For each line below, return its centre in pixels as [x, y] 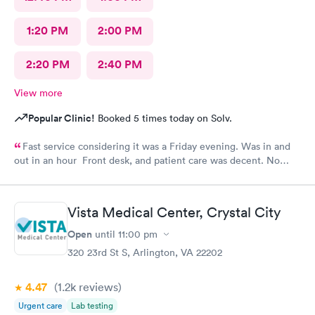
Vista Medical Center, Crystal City [174, 212]
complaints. [40, 177]
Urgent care [40, 306]
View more [38, 92]
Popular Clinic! [62, 118]
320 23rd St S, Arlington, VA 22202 [145, 252]
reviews [97, 287]
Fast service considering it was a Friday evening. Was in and [156, 146]
